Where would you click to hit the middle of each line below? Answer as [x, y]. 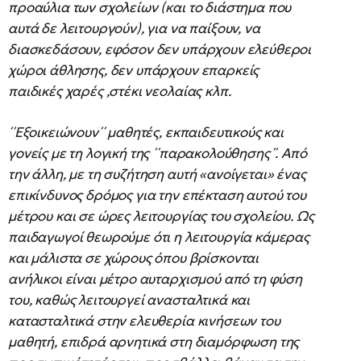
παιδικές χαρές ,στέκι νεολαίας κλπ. [120, 91]
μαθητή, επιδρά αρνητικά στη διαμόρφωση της [154, 342]
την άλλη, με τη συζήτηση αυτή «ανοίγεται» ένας [157, 174]
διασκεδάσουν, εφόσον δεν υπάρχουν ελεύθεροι [160, 49]
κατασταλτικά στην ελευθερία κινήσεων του [144, 321]
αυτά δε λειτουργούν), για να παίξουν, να [134, 28]
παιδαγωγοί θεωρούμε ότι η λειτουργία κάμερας [159, 237]
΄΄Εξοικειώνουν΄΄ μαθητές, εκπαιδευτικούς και [146, 132]
